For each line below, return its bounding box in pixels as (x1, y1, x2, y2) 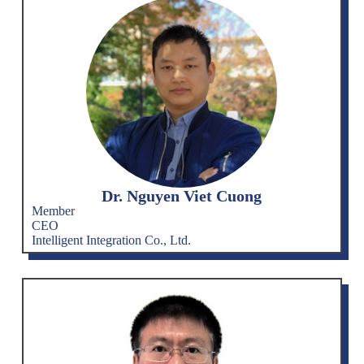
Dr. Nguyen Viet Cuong (102, 186, 262, 205)
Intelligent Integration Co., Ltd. (31, 232, 191, 247)
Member (31, 203, 75, 218)
